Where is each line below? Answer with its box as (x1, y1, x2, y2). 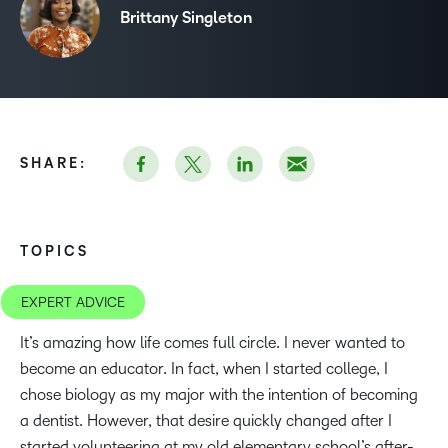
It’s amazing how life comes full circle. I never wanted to (20, 334, 405, 351)
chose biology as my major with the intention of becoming (20, 386, 418, 403)
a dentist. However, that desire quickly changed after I (20, 412, 392, 429)
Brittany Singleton (120, 9, 252, 27)
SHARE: (20, 156, 87, 171)
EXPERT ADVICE (21, 295, 125, 310)
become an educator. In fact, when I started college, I (20, 360, 388, 377)
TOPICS (20, 244, 89, 259)
